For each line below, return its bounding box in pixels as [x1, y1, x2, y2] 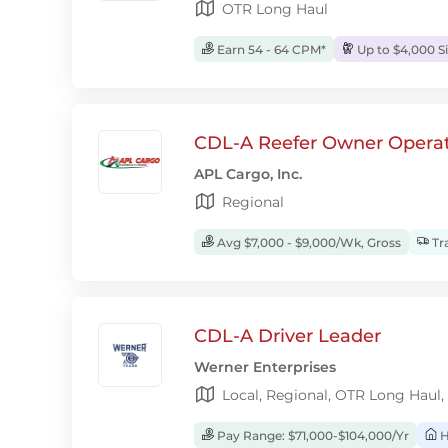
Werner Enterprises [194, 358, 336, 376]
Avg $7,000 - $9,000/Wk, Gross [214, 235, 401, 250]
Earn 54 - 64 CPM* [214, 42, 326, 57]
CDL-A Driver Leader [194, 325, 381, 347]
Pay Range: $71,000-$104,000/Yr [214, 428, 409, 443]
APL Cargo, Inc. [194, 165, 302, 183]
